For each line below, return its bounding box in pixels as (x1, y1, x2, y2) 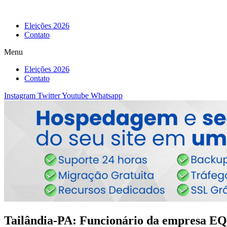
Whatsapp (91, 91, 123, 100)
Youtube (62, 91, 89, 100)
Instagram (4, 91, 35, 100)
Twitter (37, 91, 60, 100)
